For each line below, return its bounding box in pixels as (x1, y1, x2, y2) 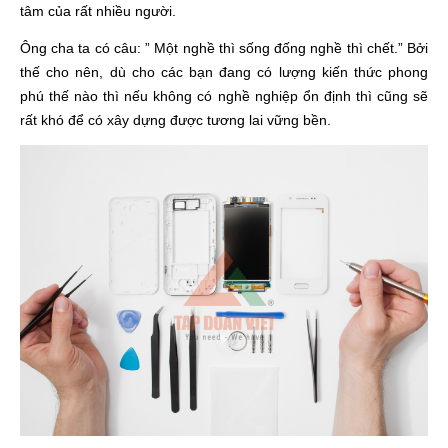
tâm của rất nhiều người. (20, 2, 176, 19)
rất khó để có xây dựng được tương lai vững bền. (20, 111, 331, 128)
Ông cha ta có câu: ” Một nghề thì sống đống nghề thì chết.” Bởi (20, 39, 428, 56)
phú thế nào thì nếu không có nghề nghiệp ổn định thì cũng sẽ (20, 87, 428, 104)
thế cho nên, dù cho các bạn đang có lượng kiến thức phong (20, 63, 428, 80)
